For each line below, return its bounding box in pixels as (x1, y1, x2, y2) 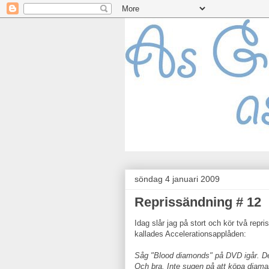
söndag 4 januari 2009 (134, 174, 220, 184)
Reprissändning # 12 (134, 195, 261, 210)
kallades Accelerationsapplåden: (134, 229, 246, 238)
